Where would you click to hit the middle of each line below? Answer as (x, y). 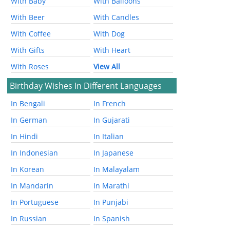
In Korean (28, 169)
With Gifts (28, 50)
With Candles (117, 17)
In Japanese (114, 153)
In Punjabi (111, 202)
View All (107, 67)
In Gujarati (112, 120)
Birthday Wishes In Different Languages (86, 86)
